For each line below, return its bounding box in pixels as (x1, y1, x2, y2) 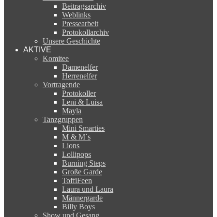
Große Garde (62, 167, 102, 176)
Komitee (43, 54, 69, 62)
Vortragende (43, 80, 80, 89)
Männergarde (62, 193, 103, 202)
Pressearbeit (62, 19, 98, 28)
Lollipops (62, 150, 91, 158)
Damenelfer (62, 62, 98, 71)
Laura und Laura (62, 185, 113, 193)
